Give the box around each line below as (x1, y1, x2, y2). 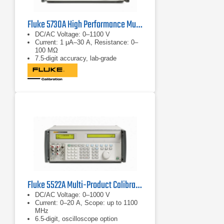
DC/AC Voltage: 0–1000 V (35, 191, 110, 198)
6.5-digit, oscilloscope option (35, 215, 117, 222)
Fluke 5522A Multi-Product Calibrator (135, 177, 141, 193)
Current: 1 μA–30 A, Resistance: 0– (35, 38, 138, 46)
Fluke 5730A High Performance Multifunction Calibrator (136, 17, 142, 32)
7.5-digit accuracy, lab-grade (35, 54, 116, 62)
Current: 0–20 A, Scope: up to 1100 (35, 199, 137, 206)
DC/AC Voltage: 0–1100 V (35, 30, 110, 38)
